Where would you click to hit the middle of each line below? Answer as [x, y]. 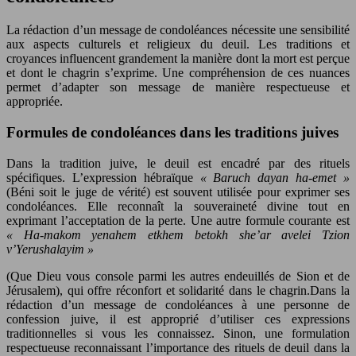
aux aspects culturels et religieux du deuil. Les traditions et [178, 44]
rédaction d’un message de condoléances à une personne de [178, 304]
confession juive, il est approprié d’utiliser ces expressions [178, 319]
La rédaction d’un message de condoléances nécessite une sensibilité [178, 30]
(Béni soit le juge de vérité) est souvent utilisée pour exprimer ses [178, 192]
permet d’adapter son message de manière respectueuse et [178, 87]
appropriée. [35, 102]
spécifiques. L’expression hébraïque [103, 177]
